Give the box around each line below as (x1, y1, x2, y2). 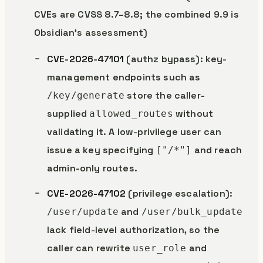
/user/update (47, 206, 119, 217)
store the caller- (124, 89, 205, 102)
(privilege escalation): (126, 187, 233, 200)
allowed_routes (89, 108, 173, 119)
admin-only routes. (47, 162, 137, 174)
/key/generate (47, 90, 125, 101)
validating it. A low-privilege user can (47, 126, 222, 138)
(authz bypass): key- (124, 53, 227, 65)
